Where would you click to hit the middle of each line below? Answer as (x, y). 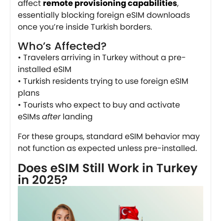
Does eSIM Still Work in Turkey (108, 168)
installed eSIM (45, 70)
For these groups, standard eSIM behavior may (109, 137)
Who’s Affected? (62, 46)
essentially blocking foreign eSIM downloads (104, 15)
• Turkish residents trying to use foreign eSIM (103, 81)
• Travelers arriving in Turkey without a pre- (102, 58)
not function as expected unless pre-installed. (107, 148)
